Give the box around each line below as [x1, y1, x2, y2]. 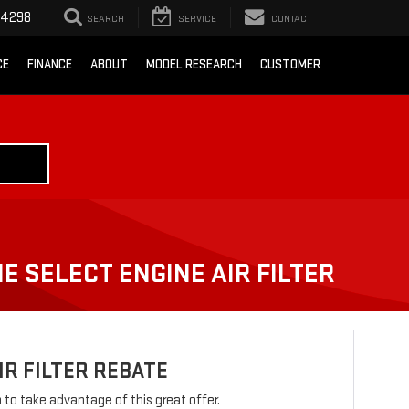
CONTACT [271, 13, 311, 26]
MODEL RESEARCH [146, 57, 242, 73]
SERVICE [178, 13, 216, 26]
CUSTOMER [260, 57, 320, 73]
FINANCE [27, 57, 72, 73]
